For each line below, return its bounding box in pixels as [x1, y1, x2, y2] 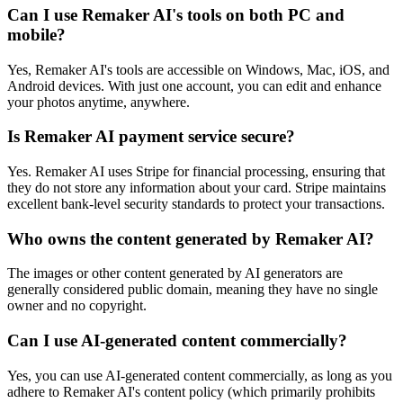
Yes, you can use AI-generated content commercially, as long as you [7, 367, 392, 383]
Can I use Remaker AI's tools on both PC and [7, 4, 345, 24]
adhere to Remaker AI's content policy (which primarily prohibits [7, 383, 375, 399]
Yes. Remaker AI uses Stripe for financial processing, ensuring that [7, 164, 385, 180]
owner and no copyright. [7, 298, 147, 314]
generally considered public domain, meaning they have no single [7, 282, 378, 298]
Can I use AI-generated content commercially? [7, 331, 347, 351]
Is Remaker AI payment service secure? [7, 127, 295, 147]
